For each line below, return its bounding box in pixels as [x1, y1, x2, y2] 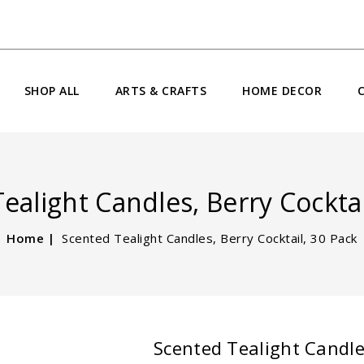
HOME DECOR [242, 83, 323, 98]
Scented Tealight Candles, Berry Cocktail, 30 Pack [62, 229, 357, 246]
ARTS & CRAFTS [115, 83, 207, 98]
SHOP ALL [24, 83, 80, 98]
